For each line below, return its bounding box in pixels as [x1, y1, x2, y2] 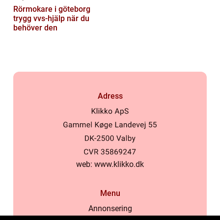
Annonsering [88, 204, 132, 214]
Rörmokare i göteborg [13, 4, 90, 14]
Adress [97, 91, 123, 101]
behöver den [13, 23, 57, 33]
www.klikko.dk [94, 160, 144, 169]
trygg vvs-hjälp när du [13, 14, 89, 24]
